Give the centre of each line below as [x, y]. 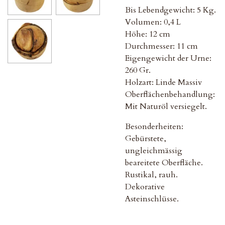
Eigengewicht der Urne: [168, 58]
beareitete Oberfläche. [164, 163]
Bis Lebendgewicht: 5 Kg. [171, 10]
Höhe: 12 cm [148, 34]
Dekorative [145, 187]
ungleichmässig [154, 151]
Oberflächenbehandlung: [170, 94]
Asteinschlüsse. [152, 199]
